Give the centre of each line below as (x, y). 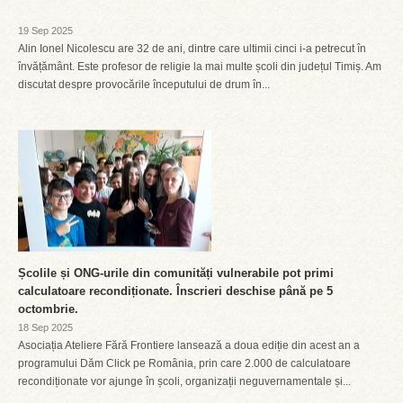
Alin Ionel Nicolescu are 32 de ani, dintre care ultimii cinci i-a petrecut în (192, 49)
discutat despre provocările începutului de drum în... (144, 85)
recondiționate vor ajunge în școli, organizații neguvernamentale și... (184, 381)
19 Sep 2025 (45, 31)
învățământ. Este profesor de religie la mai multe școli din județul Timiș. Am (200, 67)
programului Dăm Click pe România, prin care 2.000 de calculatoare (184, 363)
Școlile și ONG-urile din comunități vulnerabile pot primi (176, 273)
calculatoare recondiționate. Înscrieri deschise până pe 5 (175, 291)
